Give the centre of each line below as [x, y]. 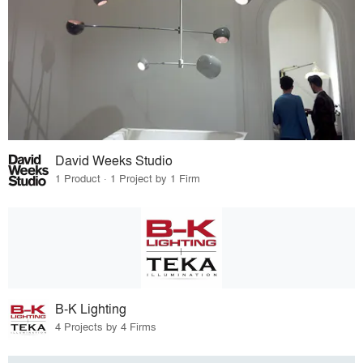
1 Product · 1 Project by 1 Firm [128, 177]
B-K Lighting [91, 308]
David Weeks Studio [114, 160]
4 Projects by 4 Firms [106, 326]
